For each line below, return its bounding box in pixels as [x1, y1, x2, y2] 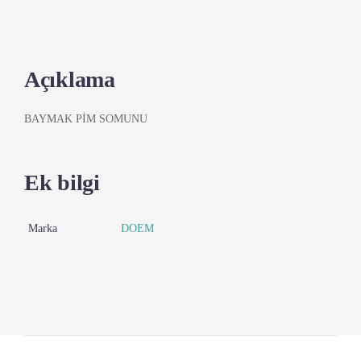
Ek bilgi [24, 170, 100, 195]
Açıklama [24, 67, 115, 92]
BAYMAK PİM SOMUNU [24, 113, 147, 125]
